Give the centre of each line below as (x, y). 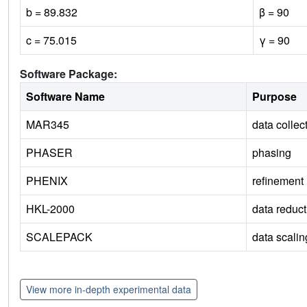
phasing (272, 153)
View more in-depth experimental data (109, 290)
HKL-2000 (50, 209)
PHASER (49, 153)
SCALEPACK (59, 237)
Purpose (274, 97)
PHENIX (47, 181)
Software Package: (69, 74)
